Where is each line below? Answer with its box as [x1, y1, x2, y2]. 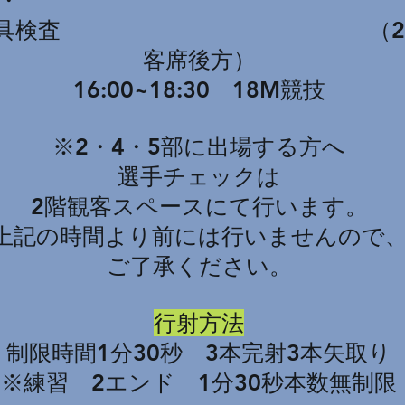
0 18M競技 [195, 76, 325, 103]
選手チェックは [118, 163, 280, 190]
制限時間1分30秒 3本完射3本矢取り [6, 339, 391, 366]
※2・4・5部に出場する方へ [52, 133, 345, 160]
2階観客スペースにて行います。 [30, 193, 368, 220]
